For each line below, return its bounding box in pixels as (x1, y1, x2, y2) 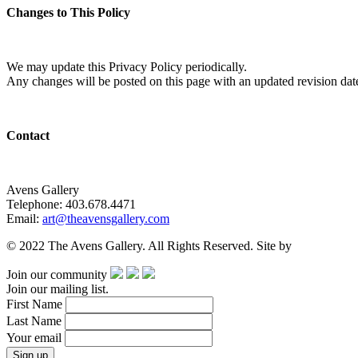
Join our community (6, 268, 107, 282)
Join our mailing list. (6, 282, 109, 296)
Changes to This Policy (6, 6, 130, 20)
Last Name (6, 314, 65, 328)
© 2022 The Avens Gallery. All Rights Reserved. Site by (6, 239, 295, 253)
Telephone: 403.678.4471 (6, 197, 136, 212)
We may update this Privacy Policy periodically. (6, 60, 247, 74)
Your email (6, 331, 65, 345)
